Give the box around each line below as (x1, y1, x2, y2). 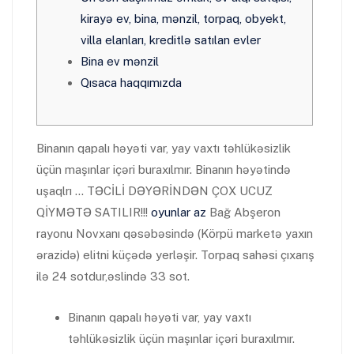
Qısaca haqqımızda (81, 76, 182, 89)
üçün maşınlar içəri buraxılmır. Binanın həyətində (36, 163, 291, 176)
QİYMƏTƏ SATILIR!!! (36, 205, 151, 219)
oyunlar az (151, 205, 206, 219)
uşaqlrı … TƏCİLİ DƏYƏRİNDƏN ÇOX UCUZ (36, 184, 273, 198)
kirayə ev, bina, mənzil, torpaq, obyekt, (81, 12, 286, 25)
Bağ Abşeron (206, 205, 281, 219)
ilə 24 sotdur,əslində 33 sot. (36, 269, 190, 283)
